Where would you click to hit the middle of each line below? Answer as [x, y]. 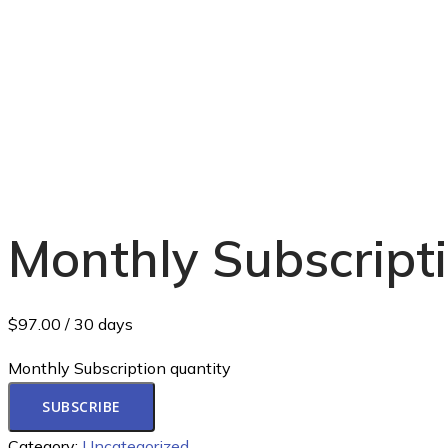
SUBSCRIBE [81, 406]
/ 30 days [97, 324]
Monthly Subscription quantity [119, 368]
